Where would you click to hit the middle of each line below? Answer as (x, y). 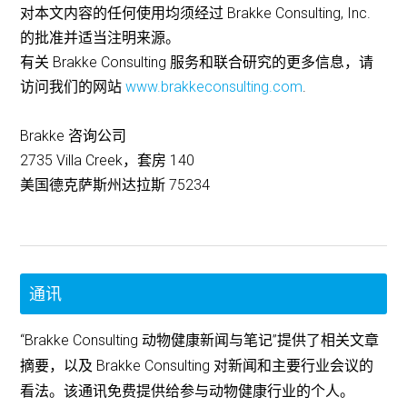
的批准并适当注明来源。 (100, 38)
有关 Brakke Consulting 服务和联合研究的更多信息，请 (197, 63)
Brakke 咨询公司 (74, 136)
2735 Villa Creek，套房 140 (108, 161)
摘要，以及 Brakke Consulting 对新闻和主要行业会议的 (197, 366)
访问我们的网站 (73, 87)
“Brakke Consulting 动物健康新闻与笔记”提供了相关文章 (200, 341)
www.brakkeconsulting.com (214, 87)
